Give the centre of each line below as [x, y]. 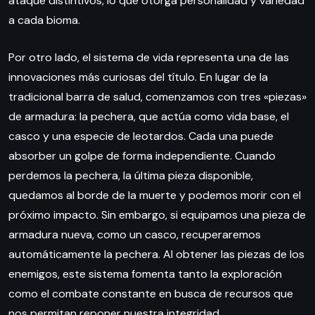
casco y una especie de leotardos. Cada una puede [141, 136]
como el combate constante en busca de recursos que [151, 293]
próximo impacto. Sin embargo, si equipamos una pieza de [157, 214]
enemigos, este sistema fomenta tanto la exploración [145, 274]
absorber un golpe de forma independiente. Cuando [142, 155]
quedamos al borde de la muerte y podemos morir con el [155, 195]
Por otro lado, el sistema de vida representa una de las [149, 57]
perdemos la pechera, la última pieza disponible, [131, 175]
